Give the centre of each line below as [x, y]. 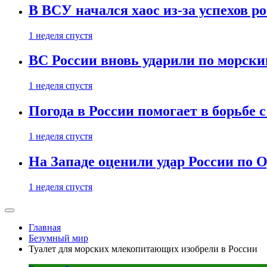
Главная [45, 227]
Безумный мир [58, 238]
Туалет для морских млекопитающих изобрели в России [143, 249]
